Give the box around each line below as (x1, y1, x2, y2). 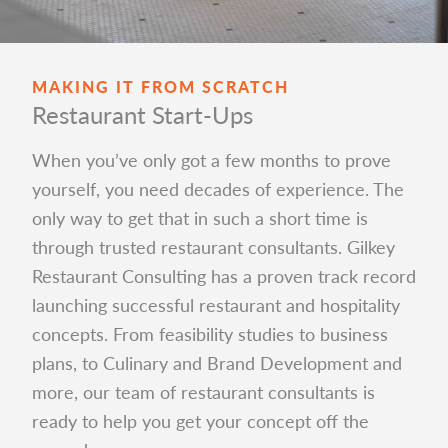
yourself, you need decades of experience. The (32, 175, 404, 201)
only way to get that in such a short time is (32, 204, 368, 230)
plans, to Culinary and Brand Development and (32, 349, 402, 375)
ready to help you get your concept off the (32, 407, 369, 433)
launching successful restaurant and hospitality (32, 291, 400, 317)
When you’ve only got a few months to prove (32, 146, 391, 172)
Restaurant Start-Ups (32, 96, 253, 131)
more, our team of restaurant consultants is (32, 378, 375, 404)
